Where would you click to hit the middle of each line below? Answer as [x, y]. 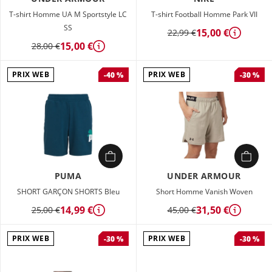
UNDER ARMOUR [204, 176]
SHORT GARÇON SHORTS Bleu [68, 192]
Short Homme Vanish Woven [204, 192]
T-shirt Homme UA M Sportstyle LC [68, 14]
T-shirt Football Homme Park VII [204, 14]
